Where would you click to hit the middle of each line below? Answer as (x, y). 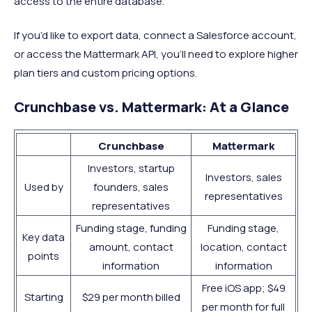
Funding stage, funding (131, 228)
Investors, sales (243, 178)
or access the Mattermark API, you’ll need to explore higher (156, 54)
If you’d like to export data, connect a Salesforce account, (155, 36)
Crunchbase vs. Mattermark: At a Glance (151, 107)
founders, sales (131, 187)
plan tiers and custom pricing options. (106, 73)
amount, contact (131, 247)
